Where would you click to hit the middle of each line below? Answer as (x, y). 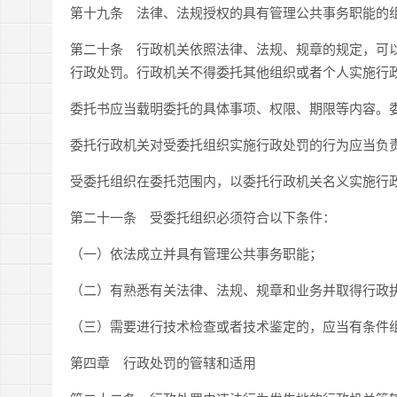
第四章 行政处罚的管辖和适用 (163, 362)
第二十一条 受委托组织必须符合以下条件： (203, 217)
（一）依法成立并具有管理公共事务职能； (196, 253)
